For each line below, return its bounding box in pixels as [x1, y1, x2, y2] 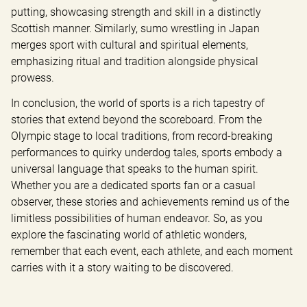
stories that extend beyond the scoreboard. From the [11, 113, 262, 127]
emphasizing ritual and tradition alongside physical [11, 55, 258, 69]
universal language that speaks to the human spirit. [11, 162, 258, 176]
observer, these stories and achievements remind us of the [11, 195, 289, 209]
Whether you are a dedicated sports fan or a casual [11, 179, 256, 193]
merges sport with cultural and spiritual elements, [11, 38, 248, 52]
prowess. [11, 71, 54, 85]
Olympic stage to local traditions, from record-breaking [11, 130, 273, 143]
